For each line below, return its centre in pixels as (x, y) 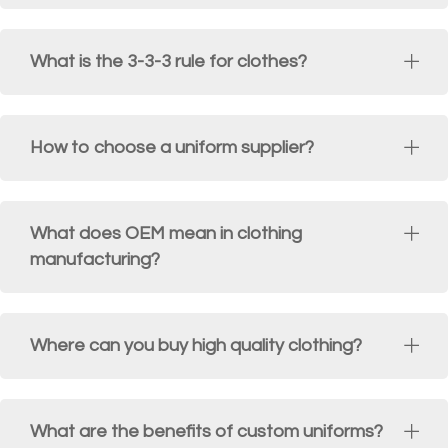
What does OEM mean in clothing (166, 234)
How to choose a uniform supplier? (172, 148)
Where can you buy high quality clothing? (196, 346)
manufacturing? (95, 260)
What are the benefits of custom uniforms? (206, 432)
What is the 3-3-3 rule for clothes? (168, 62)
